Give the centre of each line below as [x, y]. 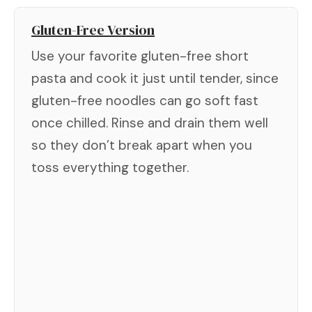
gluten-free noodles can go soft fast [145, 100]
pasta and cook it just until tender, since [155, 78]
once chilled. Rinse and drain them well [150, 123]
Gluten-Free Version [93, 30]
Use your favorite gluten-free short [140, 56]
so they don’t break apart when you [142, 145]
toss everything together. [110, 167]
